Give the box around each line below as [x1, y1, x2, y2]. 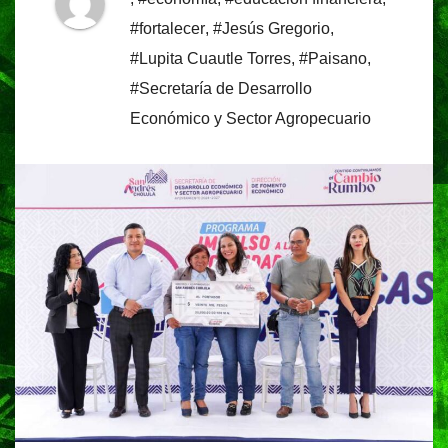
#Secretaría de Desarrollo [130, 80, 312, 98]
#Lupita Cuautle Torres [130, 50, 291, 68]
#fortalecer [130, 20, 205, 38]
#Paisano [299, 50, 367, 68]
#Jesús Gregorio [213, 20, 330, 38]
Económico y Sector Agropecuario [130, 110, 371, 128]
